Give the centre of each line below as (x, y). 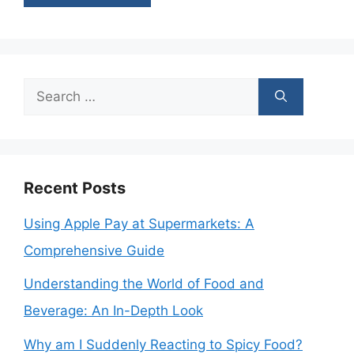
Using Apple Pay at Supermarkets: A (139, 223)
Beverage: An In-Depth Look (113, 311)
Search (45, 90)
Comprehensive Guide (94, 250)
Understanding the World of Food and (144, 284)
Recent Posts (75, 188)
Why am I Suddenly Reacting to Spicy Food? (163, 344)
